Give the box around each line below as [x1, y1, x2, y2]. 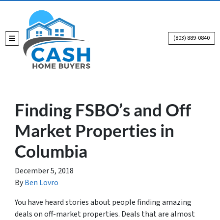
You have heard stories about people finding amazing [15, 197, 192, 208]
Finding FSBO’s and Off [15, 99, 191, 120]
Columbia [15, 140, 87, 161]
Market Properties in [15, 120, 174, 140]
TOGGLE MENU [11, 36, 54, 46]
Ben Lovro [25, 177, 58, 188]
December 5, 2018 [15, 165, 74, 176]
